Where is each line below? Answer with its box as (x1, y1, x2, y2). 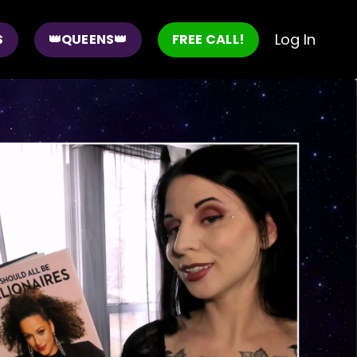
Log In (275, 29, 316, 49)
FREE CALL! (171, 29, 245, 49)
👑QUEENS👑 (48, 29, 127, 49)
